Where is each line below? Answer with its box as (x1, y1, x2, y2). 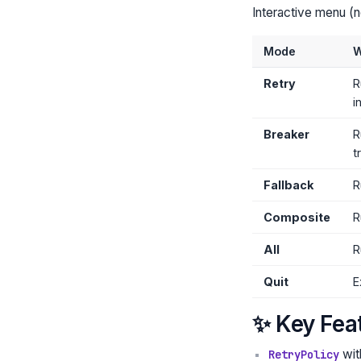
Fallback (263, 177, 313, 192)
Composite (263, 210, 330, 224)
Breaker (263, 127, 309, 141)
